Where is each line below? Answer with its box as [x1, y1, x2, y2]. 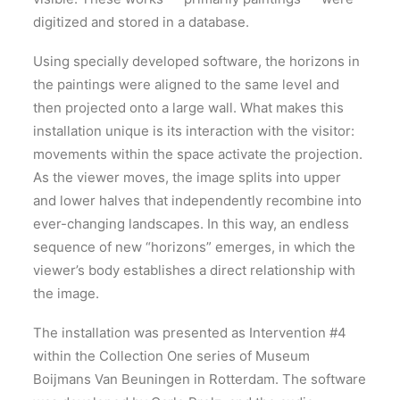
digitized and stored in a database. [33, 13, 249, 30]
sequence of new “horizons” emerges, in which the [33, 238, 355, 255]
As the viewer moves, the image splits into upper [33, 169, 341, 186]
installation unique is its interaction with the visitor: [33, 122, 354, 139]
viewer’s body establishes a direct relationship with [33, 262, 355, 279]
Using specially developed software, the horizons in [33, 53, 360, 70]
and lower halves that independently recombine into [33, 192, 362, 209]
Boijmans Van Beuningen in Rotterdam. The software [33, 371, 366, 387]
